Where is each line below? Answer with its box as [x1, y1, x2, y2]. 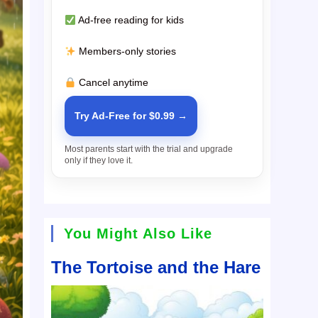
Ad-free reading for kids [76, 14, 185, 26]
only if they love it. [65, 155, 133, 166]
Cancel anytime [76, 77, 149, 89]
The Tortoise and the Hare [51, 258, 261, 278]
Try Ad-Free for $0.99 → [75, 110, 188, 122]
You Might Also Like [64, 226, 213, 242]
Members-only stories [76, 45, 177, 57]
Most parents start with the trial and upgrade [65, 144, 234, 155]
